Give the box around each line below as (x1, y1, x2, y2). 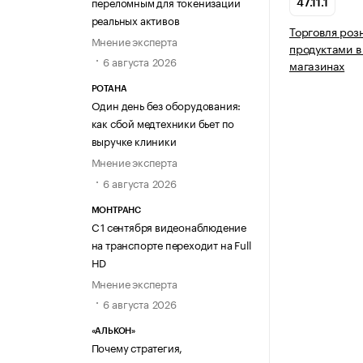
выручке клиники (91, 132, 177, 149)
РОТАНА (91, 84, 127, 94)
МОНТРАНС (91, 205, 141, 215)
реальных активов (91, 11, 180, 28)
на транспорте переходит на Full (91, 235, 251, 252)
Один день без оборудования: (91, 96, 241, 113)
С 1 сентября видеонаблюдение (91, 217, 246, 234)
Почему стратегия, (91, 338, 183, 355)
